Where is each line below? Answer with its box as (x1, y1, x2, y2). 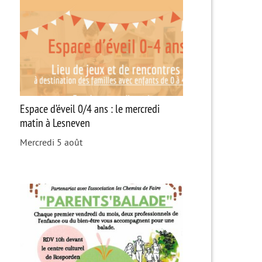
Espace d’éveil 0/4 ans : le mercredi (19, 101, 160, 116)
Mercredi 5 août (19, 137, 82, 148)
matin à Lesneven (19, 115, 90, 130)
